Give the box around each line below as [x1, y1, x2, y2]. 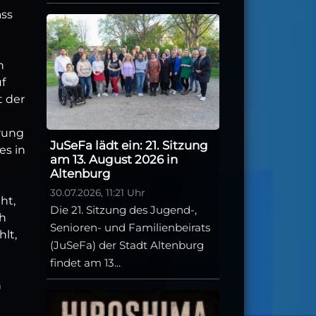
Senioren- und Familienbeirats [50, 221, 210, 235]
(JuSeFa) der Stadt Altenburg [50, 238, 204, 253]
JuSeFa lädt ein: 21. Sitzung [50, 138, 208, 153]
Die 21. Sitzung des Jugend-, [50, 203, 197, 217]
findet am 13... [50, 256, 121, 270]
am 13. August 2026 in [50, 152, 178, 167]
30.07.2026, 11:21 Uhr [50, 187, 145, 199]
